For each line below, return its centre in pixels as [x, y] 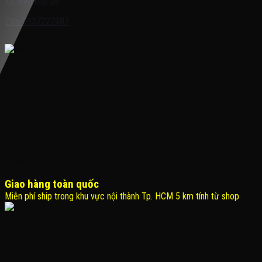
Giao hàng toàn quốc [52, 184]
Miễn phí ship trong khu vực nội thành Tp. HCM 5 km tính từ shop [122, 196]
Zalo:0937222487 [37, 22]
